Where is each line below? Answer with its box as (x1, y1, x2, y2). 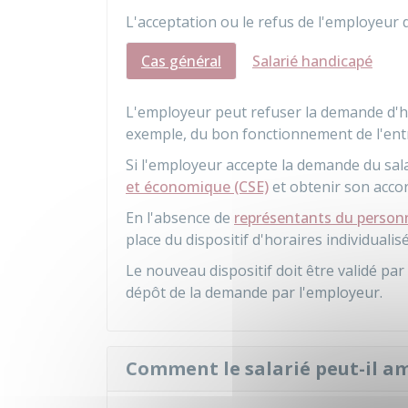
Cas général (141, 51, 221, 71)
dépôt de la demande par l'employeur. (126, 282, 382, 302)
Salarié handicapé (252, 51, 372, 71)
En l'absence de (126, 208, 234, 228)
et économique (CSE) (126, 177, 269, 197)
